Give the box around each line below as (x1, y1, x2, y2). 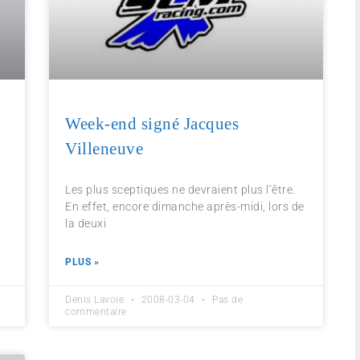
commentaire (65, 306, 127, 318)
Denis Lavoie (65, 294, 127, 306)
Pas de (209, 294, 243, 306)
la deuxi (65, 217, 107, 231)
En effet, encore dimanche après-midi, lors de (65, 200, 305, 214)
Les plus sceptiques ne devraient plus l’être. (65, 183, 296, 197)
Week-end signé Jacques (65, 114, 239, 134)
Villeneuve (65, 139, 144, 159)
